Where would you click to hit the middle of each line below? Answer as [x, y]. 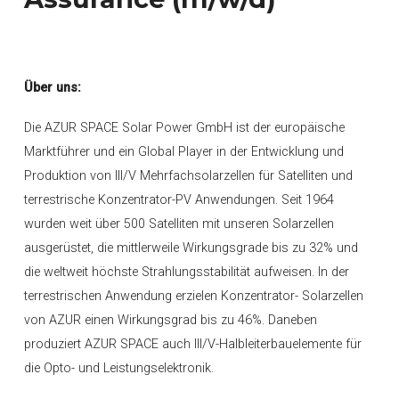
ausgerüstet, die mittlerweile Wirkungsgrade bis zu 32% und [191, 248]
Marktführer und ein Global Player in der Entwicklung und [184, 152]
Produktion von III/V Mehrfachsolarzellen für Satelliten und [188, 176]
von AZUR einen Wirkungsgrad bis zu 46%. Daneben [171, 320]
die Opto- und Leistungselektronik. [119, 368]
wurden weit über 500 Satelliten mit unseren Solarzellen [179, 224]
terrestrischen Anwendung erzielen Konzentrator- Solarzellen [194, 296]
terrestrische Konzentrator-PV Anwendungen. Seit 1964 [179, 200]
